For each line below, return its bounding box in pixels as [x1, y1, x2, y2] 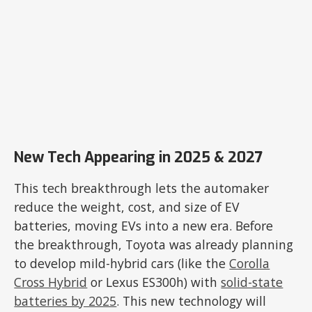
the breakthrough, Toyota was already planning [14, 235, 294, 253]
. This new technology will [116, 292, 267, 309]
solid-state [221, 273, 283, 290]
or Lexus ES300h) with [87, 273, 221, 290]
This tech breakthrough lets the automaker [14, 179, 270, 196]
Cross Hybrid [14, 273, 88, 290]
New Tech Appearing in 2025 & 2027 [14, 147, 264, 167]
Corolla [229, 254, 270, 272]
